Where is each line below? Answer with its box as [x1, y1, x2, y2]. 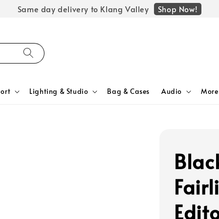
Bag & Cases [107, 87, 150, 96]
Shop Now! [157, 3, 198, 14]
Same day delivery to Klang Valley [17, 3, 149, 14]
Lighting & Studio [29, 87, 88, 96]
